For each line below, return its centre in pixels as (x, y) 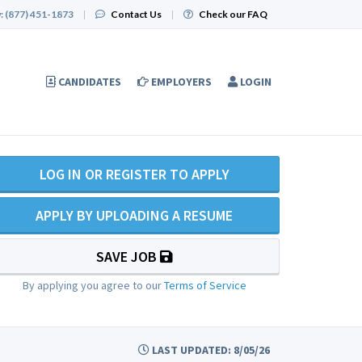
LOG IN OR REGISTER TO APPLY (134, 174)
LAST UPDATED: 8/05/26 (210, 349)
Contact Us (136, 14)
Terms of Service (205, 285)
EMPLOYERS (181, 82)
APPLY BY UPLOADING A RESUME (134, 215)
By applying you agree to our (93, 285)
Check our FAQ (233, 14)
